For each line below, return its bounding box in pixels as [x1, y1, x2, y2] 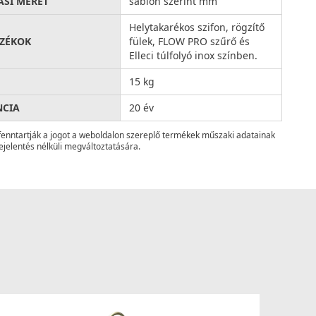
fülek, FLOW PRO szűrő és [129, 34, 250, 48]
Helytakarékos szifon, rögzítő [129, 20, 265, 34]
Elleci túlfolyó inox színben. [129, 48, 258, 62]
